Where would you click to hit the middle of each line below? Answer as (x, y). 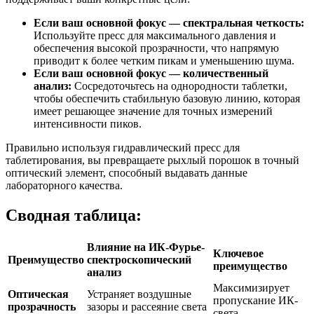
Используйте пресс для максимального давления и (155, 35)
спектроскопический (139, 259)
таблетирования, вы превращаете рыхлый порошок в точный (152, 160)
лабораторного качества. (64, 185)
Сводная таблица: (74, 215)
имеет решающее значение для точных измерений (153, 111)
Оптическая (38, 294)
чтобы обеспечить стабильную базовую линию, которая (167, 98)
